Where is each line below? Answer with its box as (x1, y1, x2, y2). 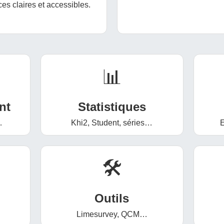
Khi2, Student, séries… (71, 118, 153, 127)
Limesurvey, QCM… (76, 210, 147, 218)
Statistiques (77, 100, 146, 113)
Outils (94, 191, 129, 205)
